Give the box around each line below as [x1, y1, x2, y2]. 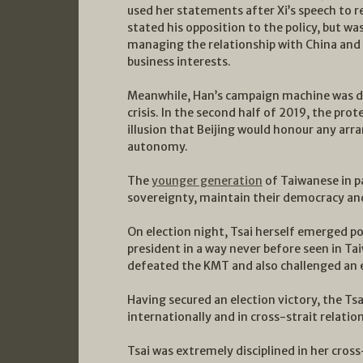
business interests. [127, 53, 231, 69]
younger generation [152, 173, 263, 188]
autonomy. [127, 139, 188, 154]
